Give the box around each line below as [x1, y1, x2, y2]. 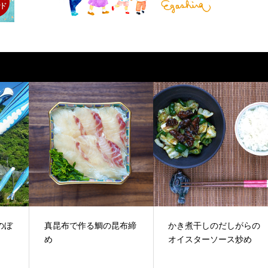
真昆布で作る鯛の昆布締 [44, 220, 137, 232]
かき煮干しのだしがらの [168, 220, 261, 232]
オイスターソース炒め [168, 233, 252, 245]
